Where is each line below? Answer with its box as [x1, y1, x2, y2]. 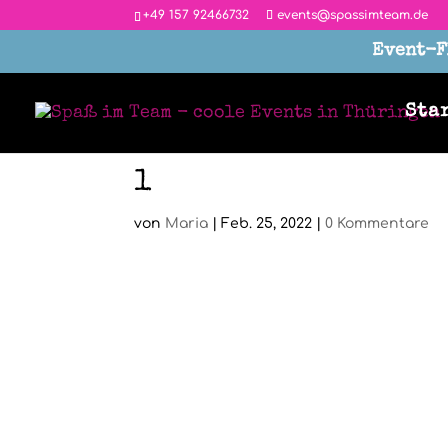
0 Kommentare [325, 216, 430, 231]
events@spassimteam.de [277, 8, 429, 22]
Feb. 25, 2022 [221, 216, 313, 231]
